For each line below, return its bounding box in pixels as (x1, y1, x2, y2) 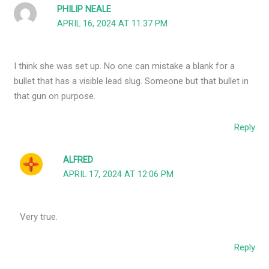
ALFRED (63, 154, 94, 165)
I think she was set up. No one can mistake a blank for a (14, 61, 235, 72)
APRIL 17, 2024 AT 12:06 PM (63, 169, 174, 180)
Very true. (20, 211, 58, 222)
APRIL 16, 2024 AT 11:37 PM (57, 18, 168, 29)
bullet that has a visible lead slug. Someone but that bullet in (14, 76, 249, 87)
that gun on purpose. (14, 91, 96, 102)
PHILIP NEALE (57, 4, 112, 14)
